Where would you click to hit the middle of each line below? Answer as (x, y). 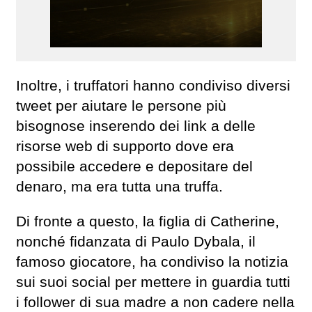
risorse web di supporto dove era (125, 147)
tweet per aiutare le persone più (121, 106)
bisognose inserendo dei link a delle (136, 126)
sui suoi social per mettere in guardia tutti (153, 282)
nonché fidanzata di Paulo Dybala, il (136, 242)
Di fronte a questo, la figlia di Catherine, (148, 222)
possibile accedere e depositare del (134, 167)
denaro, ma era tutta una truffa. (119, 187)
